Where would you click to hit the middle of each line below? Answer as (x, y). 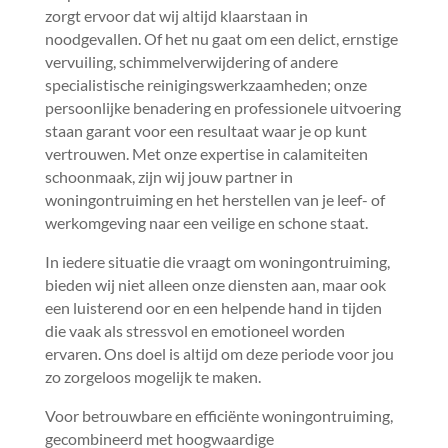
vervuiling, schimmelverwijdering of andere (191, 61)
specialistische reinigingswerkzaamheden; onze (205, 84)
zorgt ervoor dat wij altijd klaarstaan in (176, 15)
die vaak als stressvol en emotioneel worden (194, 330)
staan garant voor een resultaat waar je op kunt (205, 130)
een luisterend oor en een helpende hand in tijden (213, 307)
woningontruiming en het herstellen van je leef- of (214, 199)
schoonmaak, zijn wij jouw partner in (168, 176)
